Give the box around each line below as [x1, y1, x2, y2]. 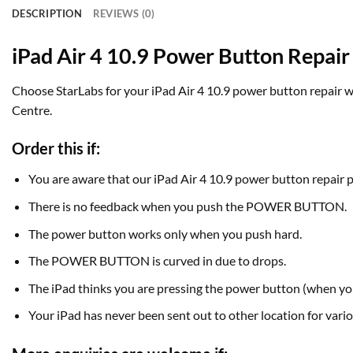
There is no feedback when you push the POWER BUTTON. [28, 199, 347, 214]
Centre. [12, 102, 52, 117]
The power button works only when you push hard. [28, 225, 302, 241]
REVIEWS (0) [92, 7, 155, 20]
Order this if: [12, 139, 100, 158]
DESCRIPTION [12, 7, 82, 20]
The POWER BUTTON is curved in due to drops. [28, 253, 286, 269]
